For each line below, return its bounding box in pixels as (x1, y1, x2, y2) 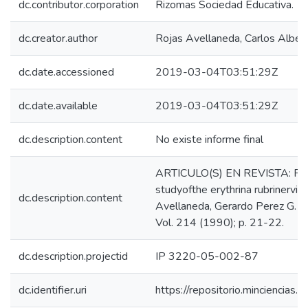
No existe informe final (155, 132, 263, 147)
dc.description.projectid (19, 249, 128, 264)
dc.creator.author (19, 31, 98, 46)
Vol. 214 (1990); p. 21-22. (155, 215, 284, 230)
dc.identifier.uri (19, 283, 87, 298)
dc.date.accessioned (19, 65, 114, 80)
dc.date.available (19, 98, 98, 113)
